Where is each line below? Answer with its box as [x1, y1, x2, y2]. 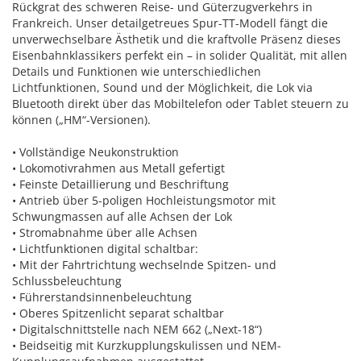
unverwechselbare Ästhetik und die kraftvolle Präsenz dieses [12, 31, 341, 47]
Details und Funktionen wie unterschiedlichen [12, 64, 261, 79]
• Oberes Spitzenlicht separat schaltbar [12, 305, 224, 321]
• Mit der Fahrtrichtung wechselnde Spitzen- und [12, 257, 276, 272]
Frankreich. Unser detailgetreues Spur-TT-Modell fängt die [12, 15, 328, 31]
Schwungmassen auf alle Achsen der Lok [12, 209, 232, 224]
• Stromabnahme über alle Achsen [12, 225, 197, 240]
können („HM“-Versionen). [12, 112, 151, 127]
